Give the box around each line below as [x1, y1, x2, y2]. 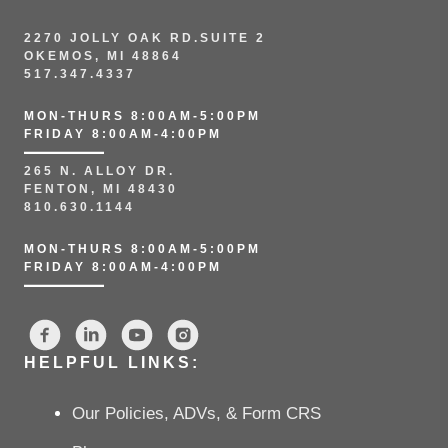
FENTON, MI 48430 [24, 182, 178, 196]
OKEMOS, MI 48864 [24, 49, 182, 63]
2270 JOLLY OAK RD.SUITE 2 [24, 31, 266, 45]
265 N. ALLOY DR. [24, 164, 181, 178]
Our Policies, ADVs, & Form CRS [72, 404, 321, 423]
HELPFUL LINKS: [24, 354, 200, 371]
